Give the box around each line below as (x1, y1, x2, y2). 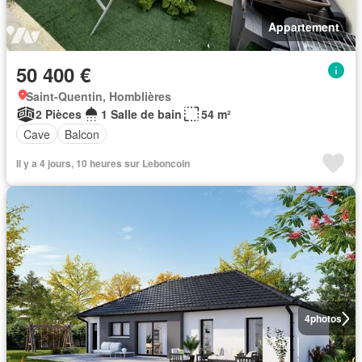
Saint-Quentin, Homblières (26, 88, 171, 104)
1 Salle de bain (101, 106, 182, 122)
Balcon (65, 125, 99, 142)
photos (309, 311, 342, 326)
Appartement (268, 19, 339, 35)
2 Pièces (36, 106, 82, 122)
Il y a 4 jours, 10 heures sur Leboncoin (16, 156, 190, 170)
